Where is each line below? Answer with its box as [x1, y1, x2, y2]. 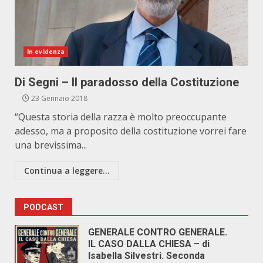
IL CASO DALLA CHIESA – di [88, 238, 210, 249]
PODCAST [23, 203, 63, 212]
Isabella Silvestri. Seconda [88, 250, 205, 261]
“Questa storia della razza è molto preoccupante [15, 110, 227, 123]
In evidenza [27, 48, 65, 56]
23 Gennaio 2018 [29, 93, 87, 103]
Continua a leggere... [24, 165, 110, 176]
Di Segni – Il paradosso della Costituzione [15, 75, 239, 89]
